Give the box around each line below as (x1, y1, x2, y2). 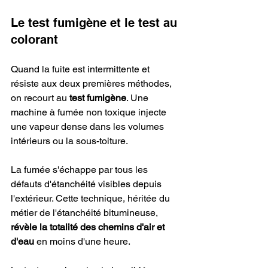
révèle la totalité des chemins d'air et (11, 221, 167, 233)
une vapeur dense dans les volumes (11, 121, 166, 133)
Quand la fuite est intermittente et (11, 63, 152, 75)
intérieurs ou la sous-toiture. (11, 135, 128, 147)
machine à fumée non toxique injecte (11, 106, 169, 118)
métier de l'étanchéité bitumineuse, (11, 207, 160, 219)
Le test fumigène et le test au (11, 16, 181, 31)
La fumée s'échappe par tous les (11, 164, 150, 176)
